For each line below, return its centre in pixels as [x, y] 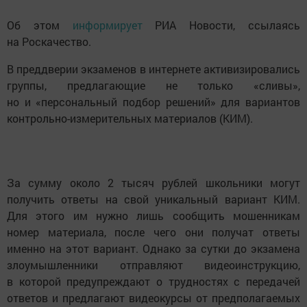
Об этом [40, 25]
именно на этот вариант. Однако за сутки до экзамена [153, 249]
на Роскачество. [49, 42]
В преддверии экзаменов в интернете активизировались [153, 69]
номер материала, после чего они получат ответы [153, 232]
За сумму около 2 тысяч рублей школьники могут [153, 183]
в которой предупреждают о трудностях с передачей [153, 282]
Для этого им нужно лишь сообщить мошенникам [153, 216]
